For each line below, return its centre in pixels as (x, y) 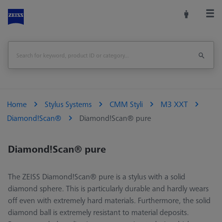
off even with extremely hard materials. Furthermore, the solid (109, 200)
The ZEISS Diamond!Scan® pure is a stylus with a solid (97, 177)
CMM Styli (126, 104)
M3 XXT (174, 104)
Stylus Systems (68, 104)
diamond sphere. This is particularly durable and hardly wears (108, 189)
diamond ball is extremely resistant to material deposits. (98, 212)
